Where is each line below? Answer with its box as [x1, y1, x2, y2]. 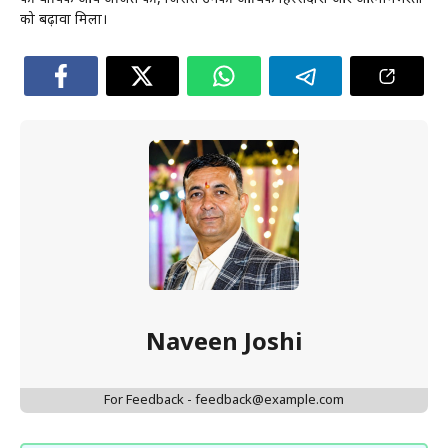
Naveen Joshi [146, 328, 302, 361]
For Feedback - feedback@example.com [104, 392, 344, 410]
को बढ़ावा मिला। [20, 11, 107, 31]
